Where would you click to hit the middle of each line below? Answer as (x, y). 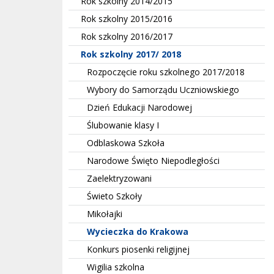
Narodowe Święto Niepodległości (153, 160)
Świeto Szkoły (114, 196)
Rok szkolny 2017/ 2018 (131, 54)
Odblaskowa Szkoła (126, 143)
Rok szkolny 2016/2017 (127, 36)
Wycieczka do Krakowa (138, 231)
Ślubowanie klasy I (123, 125)
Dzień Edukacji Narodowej (139, 107)
